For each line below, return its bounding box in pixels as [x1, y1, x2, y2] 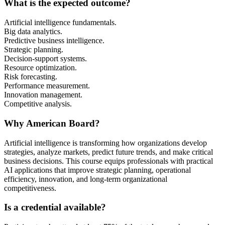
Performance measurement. [4, 81, 90, 90]
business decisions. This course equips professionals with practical [4, 156, 213, 165]
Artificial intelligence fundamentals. [4, 18, 117, 27]
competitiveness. [4, 183, 56, 192]
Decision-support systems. [4, 54, 87, 63]
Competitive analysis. [4, 99, 72, 108]
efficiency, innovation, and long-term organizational [4, 174, 167, 183]
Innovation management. [4, 90, 82, 99]
